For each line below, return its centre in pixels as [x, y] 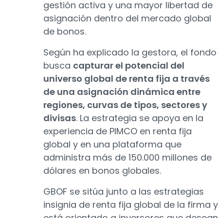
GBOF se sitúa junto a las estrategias [124, 191]
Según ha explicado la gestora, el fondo [130, 52]
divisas [60, 118]
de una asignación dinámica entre [122, 92]
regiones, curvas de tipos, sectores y [125, 105]
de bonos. [65, 31]
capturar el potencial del [129, 65]
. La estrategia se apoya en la [140, 118]
